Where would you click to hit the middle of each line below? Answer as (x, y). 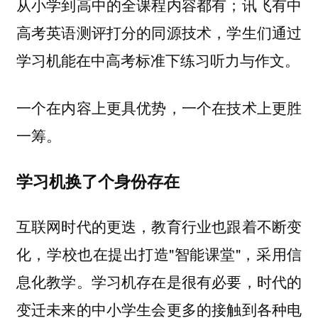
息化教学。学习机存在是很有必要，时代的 (159, 281)
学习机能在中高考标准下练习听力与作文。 (158, 60)
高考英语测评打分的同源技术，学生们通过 (159, 32)
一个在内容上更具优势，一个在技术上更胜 (159, 107)
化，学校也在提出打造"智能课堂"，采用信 (159, 254)
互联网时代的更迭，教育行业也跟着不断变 (159, 226)
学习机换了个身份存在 (98, 180)
